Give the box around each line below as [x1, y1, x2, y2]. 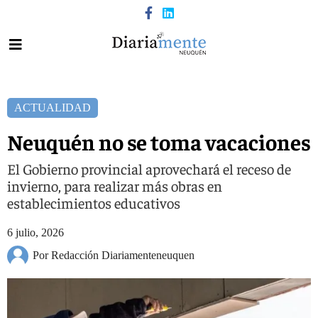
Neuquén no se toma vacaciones [7, 128, 311, 155]
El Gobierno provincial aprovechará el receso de [7, 159, 291, 178]
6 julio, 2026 [7, 226, 64, 238]
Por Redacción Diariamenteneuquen [33, 248, 194, 261]
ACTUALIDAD [14, 102, 91, 114]
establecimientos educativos [7, 193, 180, 212]
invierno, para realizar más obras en [7, 176, 222, 195]
